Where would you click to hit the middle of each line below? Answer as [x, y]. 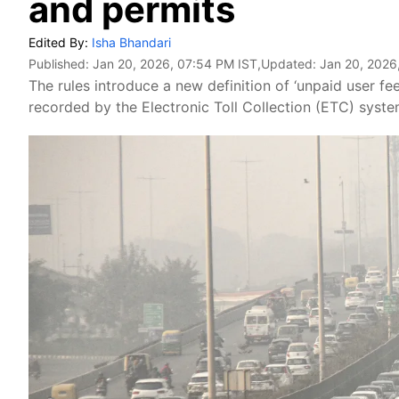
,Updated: [289, 64]
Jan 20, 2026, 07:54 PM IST [175, 64]
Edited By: [60, 42]
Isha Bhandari [131, 42]
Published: [61, 64]
